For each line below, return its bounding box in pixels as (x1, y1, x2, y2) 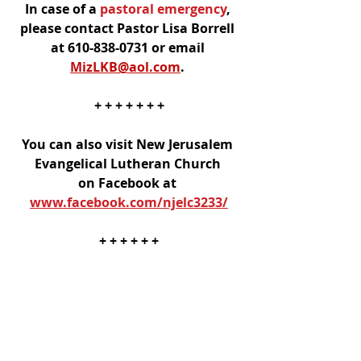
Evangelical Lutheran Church (34, 154, 224, 172)
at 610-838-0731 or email (50, 38, 208, 56)
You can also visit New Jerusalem (22, 135, 236, 153)
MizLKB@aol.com (70, 57, 180, 76)
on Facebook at (78, 173, 180, 192)
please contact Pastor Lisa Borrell (20, 19, 238, 37)
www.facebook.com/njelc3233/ (30, 193, 228, 211)
